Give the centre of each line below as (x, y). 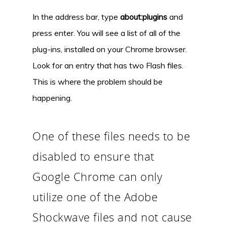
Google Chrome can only (97, 176)
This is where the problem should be (98, 81)
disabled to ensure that (93, 156)
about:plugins (144, 16)
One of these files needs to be (111, 136)
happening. (52, 98)
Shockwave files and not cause (112, 217)
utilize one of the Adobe (95, 196)
